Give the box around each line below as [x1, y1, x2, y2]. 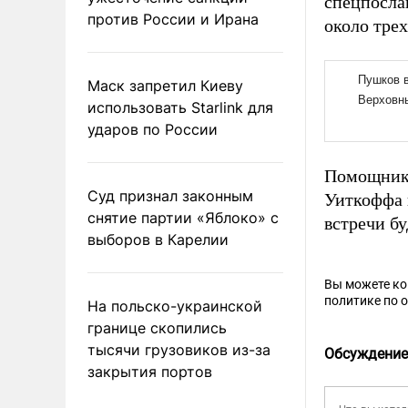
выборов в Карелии [87, 229, 229, 249]
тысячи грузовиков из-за [87, 340, 270, 359]
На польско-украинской [87, 296, 262, 315]
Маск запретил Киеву [87, 76, 243, 95]
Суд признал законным [87, 186, 253, 205]
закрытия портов [87, 362, 212, 381]
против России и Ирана [87, 9, 259, 28]
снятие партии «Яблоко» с [87, 208, 279, 227]
